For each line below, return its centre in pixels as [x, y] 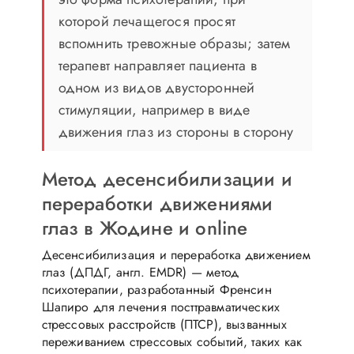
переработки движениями [157, 203]
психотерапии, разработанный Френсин [156, 289]
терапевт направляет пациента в [157, 65]
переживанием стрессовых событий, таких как [172, 341]
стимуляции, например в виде [154, 109]
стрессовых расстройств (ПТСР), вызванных [164, 324]
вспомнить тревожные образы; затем [174, 43]
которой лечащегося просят [147, 21]
